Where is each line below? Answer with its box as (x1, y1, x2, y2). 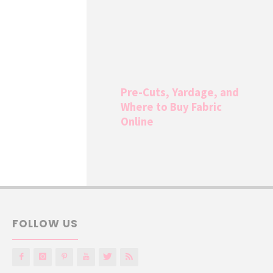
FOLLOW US (12, 216, 78, 232)
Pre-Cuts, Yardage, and (121, 85, 239, 99)
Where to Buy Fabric (121, 99, 222, 114)
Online (121, 114, 154, 129)
